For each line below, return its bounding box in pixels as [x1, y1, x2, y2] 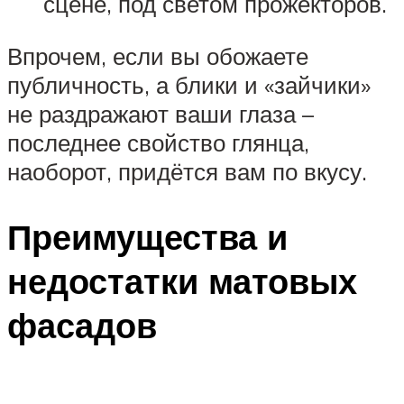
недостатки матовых [7, 258, 357, 303]
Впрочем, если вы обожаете [7, 41, 308, 71]
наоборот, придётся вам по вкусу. [7, 157, 367, 187]
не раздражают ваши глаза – [7, 99, 314, 129]
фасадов [7, 302, 157, 347]
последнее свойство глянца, [7, 128, 309, 158]
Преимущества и [7, 214, 288, 259]
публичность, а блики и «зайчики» [7, 70, 371, 100]
